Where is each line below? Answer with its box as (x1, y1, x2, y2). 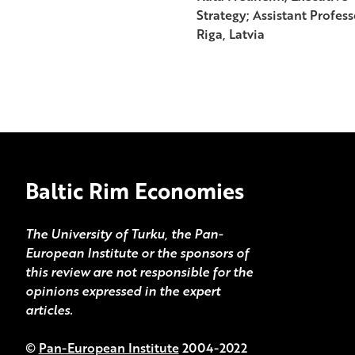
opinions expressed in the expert (25, 281, 220, 300)
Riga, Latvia (196, 24, 265, 44)
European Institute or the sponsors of (25, 242, 249, 262)
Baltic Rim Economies (25, 174, 244, 207)
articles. (25, 300, 73, 319)
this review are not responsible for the (25, 261, 253, 281)
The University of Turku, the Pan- (25, 223, 223, 243)
